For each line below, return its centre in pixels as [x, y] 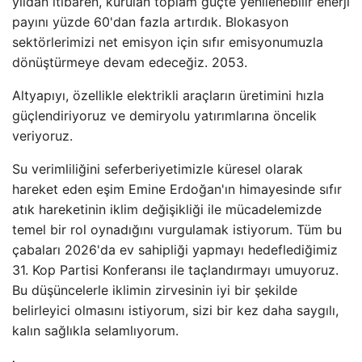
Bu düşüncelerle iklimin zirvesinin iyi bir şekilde [155, 290]
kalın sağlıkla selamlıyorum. [95, 330]
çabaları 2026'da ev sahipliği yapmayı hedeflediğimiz [175, 250]
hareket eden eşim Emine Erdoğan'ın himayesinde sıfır [177, 189]
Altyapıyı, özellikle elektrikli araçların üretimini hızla [168, 95]
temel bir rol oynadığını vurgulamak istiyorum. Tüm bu [177, 229]
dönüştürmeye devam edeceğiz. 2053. [130, 62]
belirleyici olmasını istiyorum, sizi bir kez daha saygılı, [175, 310]
